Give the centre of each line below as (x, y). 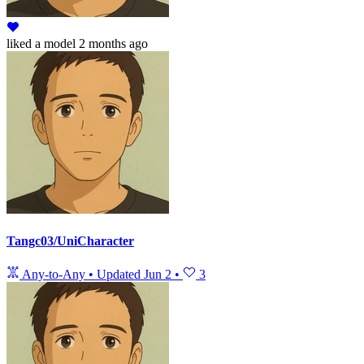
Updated (120, 275)
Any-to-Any (54, 275)
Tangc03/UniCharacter (70, 241)
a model (54, 43)
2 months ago (113, 43)
